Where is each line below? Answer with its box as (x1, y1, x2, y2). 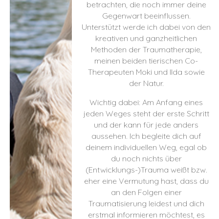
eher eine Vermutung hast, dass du (84, 175, 209, 186)
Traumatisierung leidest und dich (88, 198, 204, 208)
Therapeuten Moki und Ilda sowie (88, 66, 205, 77)
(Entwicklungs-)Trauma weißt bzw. (85, 164, 207, 175)
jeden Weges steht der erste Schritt (83, 108, 209, 118)
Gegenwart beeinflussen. (102, 10, 191, 21)
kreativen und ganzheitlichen (95, 33, 197, 43)
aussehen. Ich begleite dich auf (91, 131, 201, 141)
